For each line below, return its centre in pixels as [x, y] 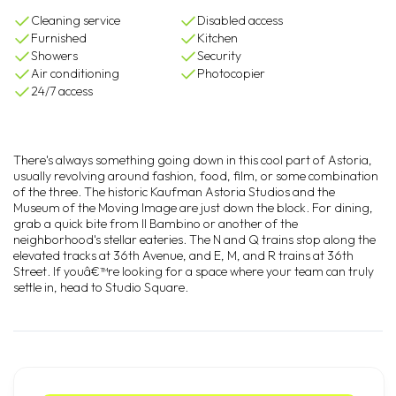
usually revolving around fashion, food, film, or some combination [196, 176]
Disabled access [240, 20]
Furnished [59, 38]
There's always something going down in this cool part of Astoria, [193, 160]
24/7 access [62, 91]
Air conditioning [75, 73]
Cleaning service [76, 20]
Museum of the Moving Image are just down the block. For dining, [193, 208]
